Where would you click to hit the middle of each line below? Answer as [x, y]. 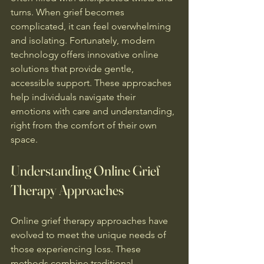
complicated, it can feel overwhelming [92, 26]
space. [24, 139]
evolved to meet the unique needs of [90, 235]
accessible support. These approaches [92, 83]
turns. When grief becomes [69, 12]
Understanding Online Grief [86, 171]
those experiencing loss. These [77, 249]
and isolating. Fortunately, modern [84, 40]
